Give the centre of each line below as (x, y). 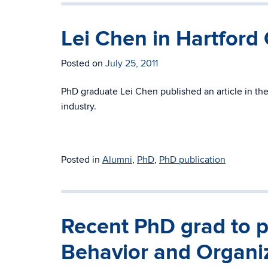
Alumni (117, 160)
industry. (79, 106)
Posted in (82, 160)
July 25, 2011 (132, 63)
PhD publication (192, 160)
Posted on (83, 63)
